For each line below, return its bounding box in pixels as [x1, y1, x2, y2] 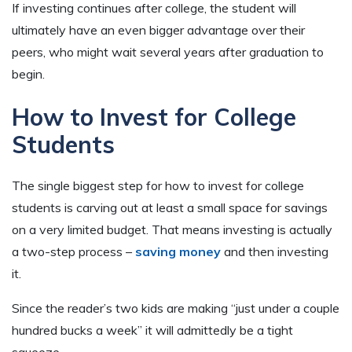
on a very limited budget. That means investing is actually [12, 222, 332, 238]
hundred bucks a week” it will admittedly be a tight [12, 322, 293, 339]
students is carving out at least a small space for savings [12, 200, 328, 216]
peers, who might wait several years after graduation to [12, 43, 324, 60]
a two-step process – [12, 244, 135, 260]
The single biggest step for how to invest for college [12, 178, 304, 194]
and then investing [221, 244, 328, 260]
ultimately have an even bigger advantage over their [12, 21, 305, 38]
